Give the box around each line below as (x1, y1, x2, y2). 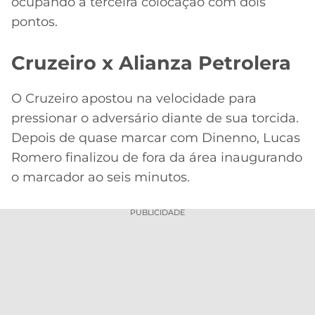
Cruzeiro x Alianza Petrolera (11, 51, 291, 75)
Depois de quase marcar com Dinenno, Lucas (11, 129, 300, 146)
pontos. (11, 13, 58, 30)
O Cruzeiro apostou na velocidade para (11, 90, 257, 106)
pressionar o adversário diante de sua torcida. (11, 110, 299, 126)
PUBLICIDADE (130, 207, 185, 217)
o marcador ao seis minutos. (11, 169, 190, 185)
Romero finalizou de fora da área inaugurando (11, 149, 302, 165)
